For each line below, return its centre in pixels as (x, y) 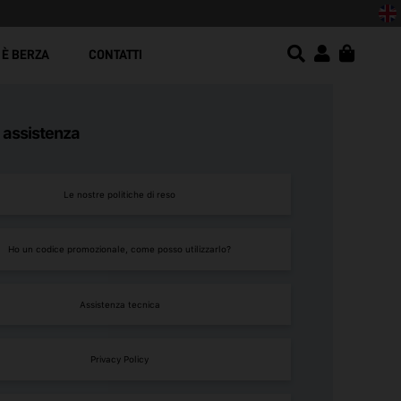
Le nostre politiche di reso (120, 194)
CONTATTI (115, 55)
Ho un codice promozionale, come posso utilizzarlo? (120, 249)
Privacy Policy (120, 359)
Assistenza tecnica (119, 304)
